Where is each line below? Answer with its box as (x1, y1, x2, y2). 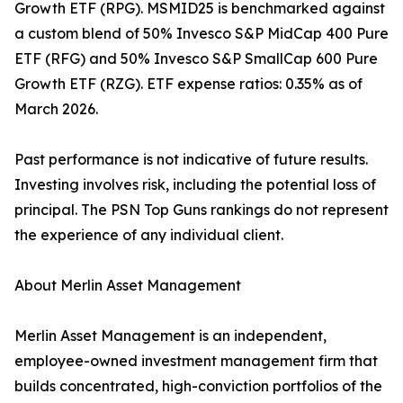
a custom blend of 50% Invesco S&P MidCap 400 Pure (14, 24, 389, 43)
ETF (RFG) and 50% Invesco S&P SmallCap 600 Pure (14, 49, 378, 68)
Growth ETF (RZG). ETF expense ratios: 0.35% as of (14, 75, 363, 94)
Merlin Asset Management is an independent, (14, 327, 327, 345)
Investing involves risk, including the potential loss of (14, 175, 376, 194)
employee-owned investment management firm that (14, 352, 378, 371)
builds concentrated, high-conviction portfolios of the (14, 377, 382, 396)
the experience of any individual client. (14, 226, 283, 245)
